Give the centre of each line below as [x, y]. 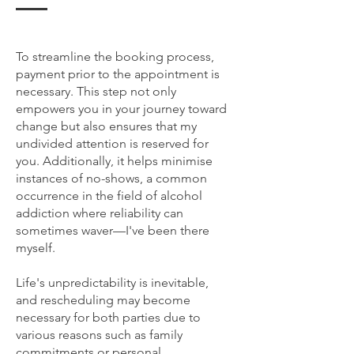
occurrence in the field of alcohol [109, 196]
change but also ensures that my [106, 126]
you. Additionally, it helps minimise [114, 161]
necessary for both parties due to [108, 317]
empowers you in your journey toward [121, 109]
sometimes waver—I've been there [113, 230]
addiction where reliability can [100, 213]
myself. [36, 248]
